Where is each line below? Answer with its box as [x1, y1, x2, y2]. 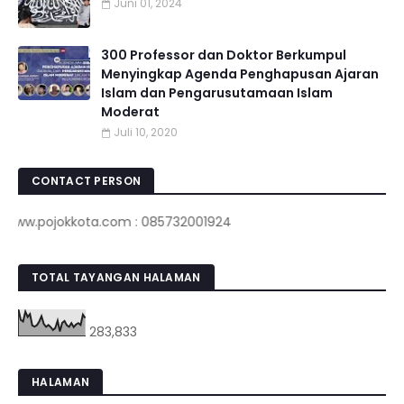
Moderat [101, 103, 160, 121]
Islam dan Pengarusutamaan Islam [101, 84, 333, 102]
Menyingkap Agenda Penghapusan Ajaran [101, 65, 379, 83]
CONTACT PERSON [32, 173, 142, 188]
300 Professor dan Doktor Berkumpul [101, 46, 346, 64]
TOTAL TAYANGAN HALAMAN [32, 270, 201, 285]
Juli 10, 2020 [114, 124, 178, 140]
